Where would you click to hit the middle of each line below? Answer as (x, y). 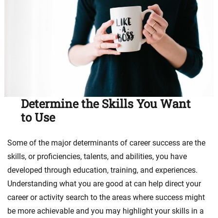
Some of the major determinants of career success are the (106, 143)
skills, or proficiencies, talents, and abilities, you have (97, 156)
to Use (38, 117)
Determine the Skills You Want (106, 103)
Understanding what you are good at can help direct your (104, 183)
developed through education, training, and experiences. (102, 170)
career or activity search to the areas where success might (106, 197)
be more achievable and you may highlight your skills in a (106, 211)
